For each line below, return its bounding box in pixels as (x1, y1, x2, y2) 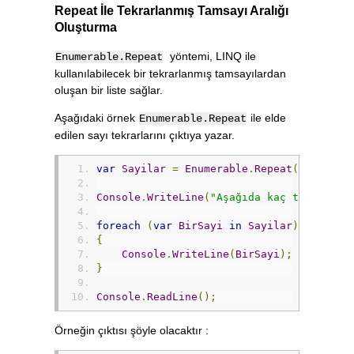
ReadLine (147, 291, 198, 303)
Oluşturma (55, 19, 117, 34)
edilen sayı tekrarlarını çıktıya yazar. (55, 129, 235, 142)
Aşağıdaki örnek (55, 111, 138, 125)
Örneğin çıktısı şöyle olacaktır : (55, 324, 209, 337)
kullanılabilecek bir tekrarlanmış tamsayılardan (55, 67, 286, 81)
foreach (96, 220, 141, 232)
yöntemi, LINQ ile (164, 50, 256, 63)
